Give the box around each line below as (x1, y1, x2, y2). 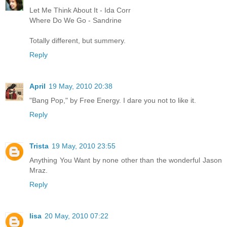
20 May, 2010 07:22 (45, 211, 108, 220)
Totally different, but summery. (29, 36, 126, 45)
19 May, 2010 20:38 (49, 82, 112, 90)
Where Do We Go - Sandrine (29, 16, 122, 24)
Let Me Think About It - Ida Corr (29, 6, 131, 14)
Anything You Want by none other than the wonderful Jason (29, 156, 222, 164)
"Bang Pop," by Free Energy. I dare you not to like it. (29, 96, 196, 104)
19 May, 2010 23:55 (52, 141, 116, 150)
